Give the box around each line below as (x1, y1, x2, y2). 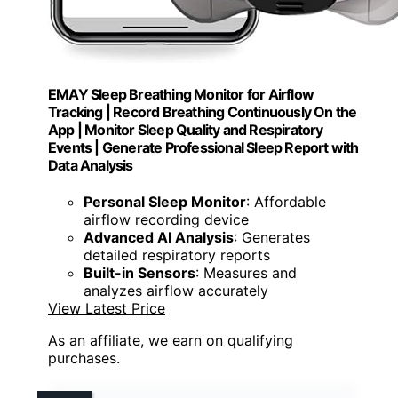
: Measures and (195, 264, 297, 283)
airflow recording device (84, 211, 249, 229)
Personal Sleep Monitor (84, 193, 246, 211)
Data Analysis (48, 155, 133, 174)
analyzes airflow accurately (84, 282, 268, 300)
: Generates (234, 228, 310, 247)
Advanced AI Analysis (84, 228, 234, 247)
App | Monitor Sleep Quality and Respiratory (48, 120, 323, 139)
